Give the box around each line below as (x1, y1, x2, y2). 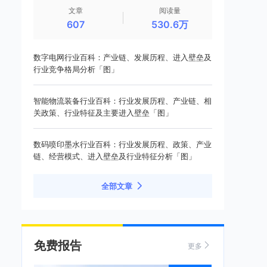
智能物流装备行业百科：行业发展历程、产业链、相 (33, 96, 212, 105)
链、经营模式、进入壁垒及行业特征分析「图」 (33, 151, 196, 161)
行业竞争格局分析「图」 (33, 64, 119, 74)
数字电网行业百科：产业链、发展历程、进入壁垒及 (33, 52, 212, 62)
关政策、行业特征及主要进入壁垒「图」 (33, 108, 173, 117)
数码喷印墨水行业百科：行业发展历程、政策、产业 (33, 139, 212, 149)
